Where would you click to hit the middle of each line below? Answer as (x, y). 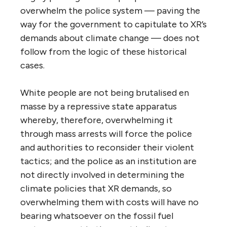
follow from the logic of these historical (103, 51)
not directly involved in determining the (102, 175)
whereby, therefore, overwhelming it (97, 120)
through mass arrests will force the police (106, 134)
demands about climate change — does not (110, 38)
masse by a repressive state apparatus (99, 106)
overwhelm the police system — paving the (110, 10)
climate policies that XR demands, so (96, 188)
